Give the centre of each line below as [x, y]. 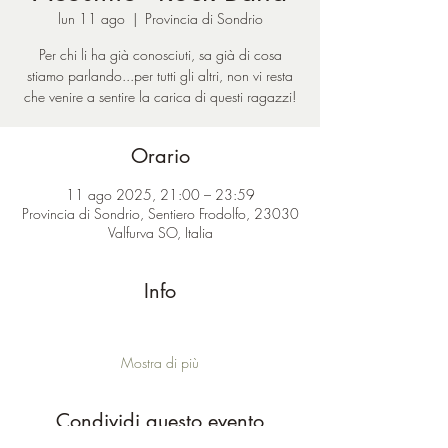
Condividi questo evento [160, 421]
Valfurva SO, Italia [160, 232]
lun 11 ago [91, 18]
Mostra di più [160, 362]
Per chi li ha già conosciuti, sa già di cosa [160, 54]
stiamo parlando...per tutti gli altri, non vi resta [160, 75]
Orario [160, 156]
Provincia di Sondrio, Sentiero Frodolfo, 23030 [160, 213]
